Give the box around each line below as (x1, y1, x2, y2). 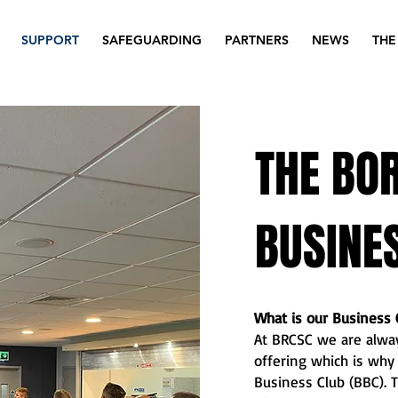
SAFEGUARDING (102, 32, 202, 48)
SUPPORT (21, 32, 79, 48)
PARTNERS (225, 32, 289, 48)
